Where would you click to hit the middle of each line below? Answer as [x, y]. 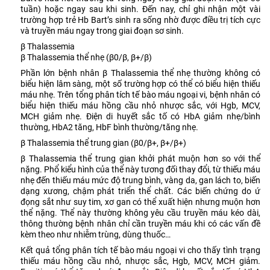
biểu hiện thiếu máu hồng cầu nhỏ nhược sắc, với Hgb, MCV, [140, 105]
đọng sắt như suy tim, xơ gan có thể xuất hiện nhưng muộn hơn [140, 202]
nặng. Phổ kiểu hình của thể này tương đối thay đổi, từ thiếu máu [140, 169]
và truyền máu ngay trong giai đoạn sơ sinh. [102, 30]
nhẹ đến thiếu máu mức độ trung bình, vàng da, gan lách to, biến [140, 180]
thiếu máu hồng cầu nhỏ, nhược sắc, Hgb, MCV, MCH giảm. [140, 261]
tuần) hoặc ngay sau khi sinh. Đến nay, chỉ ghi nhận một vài [140, 9]
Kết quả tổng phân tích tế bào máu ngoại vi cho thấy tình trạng [140, 250]
